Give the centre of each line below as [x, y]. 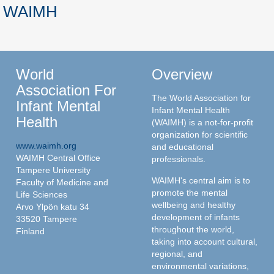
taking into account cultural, [205, 241]
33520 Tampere [46, 219]
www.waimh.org [46, 145]
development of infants [196, 217]
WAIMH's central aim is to [201, 180]
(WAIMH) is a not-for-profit [202, 122]
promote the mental [190, 192]
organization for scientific [200, 134]
